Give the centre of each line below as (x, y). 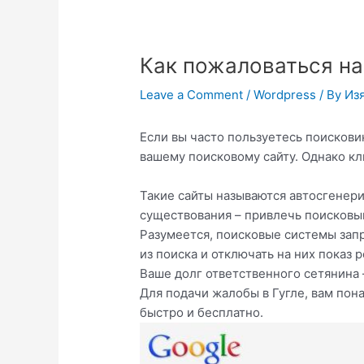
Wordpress (285, 95)
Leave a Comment (192, 95)
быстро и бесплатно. (202, 313)
